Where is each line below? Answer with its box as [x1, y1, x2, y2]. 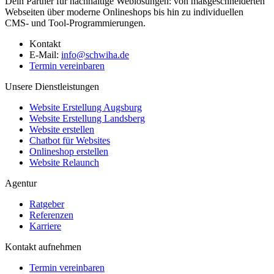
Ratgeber [29, 198, 64, 209]
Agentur [5, 177, 37, 188]
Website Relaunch [29, 157, 99, 168]
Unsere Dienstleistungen [5, 81, 99, 92]
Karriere [29, 220, 61, 231]
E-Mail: [29, 49, 61, 60]
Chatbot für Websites [29, 135, 110, 146]
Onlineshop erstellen [29, 146, 108, 157]
